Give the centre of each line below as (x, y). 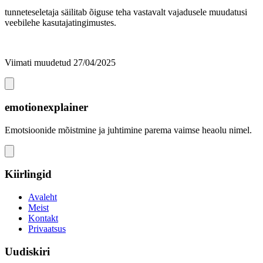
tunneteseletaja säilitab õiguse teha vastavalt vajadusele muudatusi (126, 12)
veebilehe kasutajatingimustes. (60, 23)
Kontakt (43, 218)
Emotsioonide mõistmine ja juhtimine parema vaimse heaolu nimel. (128, 130)
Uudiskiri (27, 251)
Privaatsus (47, 228)
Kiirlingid (28, 174)
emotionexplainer (46, 107)
